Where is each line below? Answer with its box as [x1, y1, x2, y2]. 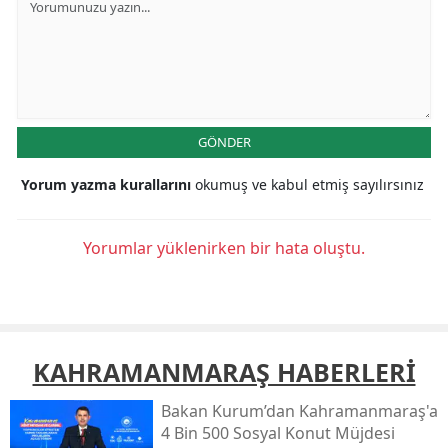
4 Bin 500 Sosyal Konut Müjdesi [160, 422, 395, 445]
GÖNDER [197, 133, 251, 152]
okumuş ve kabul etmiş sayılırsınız [195, 175, 424, 195]
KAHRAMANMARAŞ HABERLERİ [32, 355, 416, 390]
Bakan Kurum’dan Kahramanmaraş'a [160, 400, 438, 423]
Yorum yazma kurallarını [21, 175, 195, 195]
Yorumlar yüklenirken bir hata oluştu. [83, 237, 365, 260]
